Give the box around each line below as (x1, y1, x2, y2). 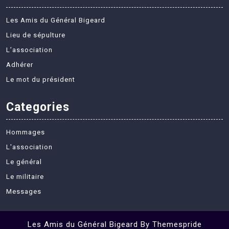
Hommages (6, 128, 45, 136)
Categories (6, 100, 70, 114)
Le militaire (6, 172, 44, 180)
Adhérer (6, 60, 33, 68)
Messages (6, 187, 41, 195)
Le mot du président (6, 75, 75, 83)
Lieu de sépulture (6, 31, 65, 39)
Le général (6, 157, 42, 166)
